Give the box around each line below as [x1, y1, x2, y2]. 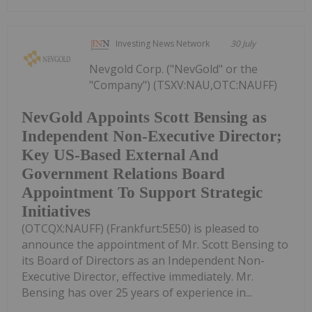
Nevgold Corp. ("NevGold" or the [89, 61, 258, 77]
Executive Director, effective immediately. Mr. [22, 268, 253, 284]
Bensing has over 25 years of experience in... [22, 284, 252, 300]
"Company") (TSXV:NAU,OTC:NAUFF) [89, 77, 278, 93]
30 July [231, 38, 256, 50]
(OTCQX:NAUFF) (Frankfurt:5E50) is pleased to [22, 220, 259, 236]
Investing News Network [116, 38, 210, 50]
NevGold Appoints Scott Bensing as [22, 108, 267, 126]
